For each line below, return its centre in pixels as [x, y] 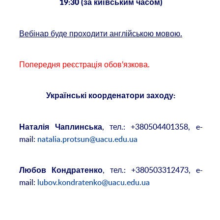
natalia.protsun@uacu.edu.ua [88, 139]
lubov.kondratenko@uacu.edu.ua [94, 182]
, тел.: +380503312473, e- [153, 170]
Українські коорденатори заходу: [111, 96]
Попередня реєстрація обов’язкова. [85, 65]
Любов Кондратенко [61, 171]
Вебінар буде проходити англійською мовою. [101, 34]
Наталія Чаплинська [61, 127]
